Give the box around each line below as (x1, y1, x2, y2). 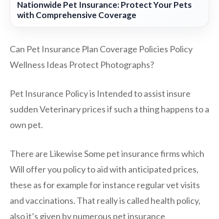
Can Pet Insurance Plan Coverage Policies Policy (10, 44, 193, 55)
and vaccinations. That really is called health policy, (10, 195, 200, 206)
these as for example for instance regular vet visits (10, 179, 200, 191)
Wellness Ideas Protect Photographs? (10, 59, 154, 70)
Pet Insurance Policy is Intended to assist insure (10, 88, 191, 99)
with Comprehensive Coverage (17, 10, 136, 21)
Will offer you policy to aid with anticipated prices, (10, 164, 198, 175)
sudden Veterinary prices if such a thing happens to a (10, 104, 209, 115)
